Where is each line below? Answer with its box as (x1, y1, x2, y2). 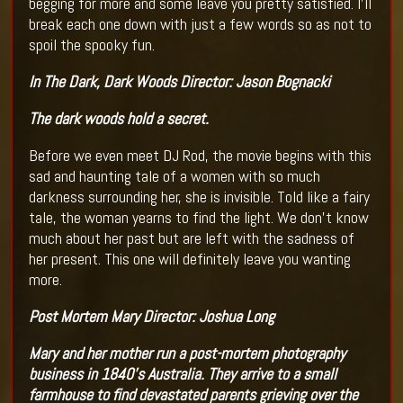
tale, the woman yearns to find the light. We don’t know (28, 206, 369, 228)
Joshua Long (198, 305, 274, 327)
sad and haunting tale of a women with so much (28, 165, 320, 186)
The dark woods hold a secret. (28, 107, 209, 129)
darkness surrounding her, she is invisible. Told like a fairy (28, 185, 370, 207)
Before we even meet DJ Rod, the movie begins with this (28, 144, 372, 166)
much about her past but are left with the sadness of (28, 227, 354, 248)
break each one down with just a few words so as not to (28, 13, 372, 34)
